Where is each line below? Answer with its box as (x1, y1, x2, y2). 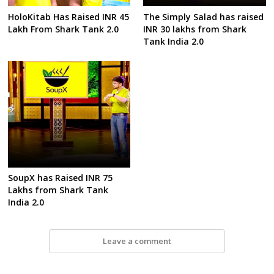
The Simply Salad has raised (143, 11, 264, 23)
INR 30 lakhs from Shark (143, 23, 247, 35)
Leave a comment (102, 235, 171, 247)
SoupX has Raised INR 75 (8, 172, 113, 184)
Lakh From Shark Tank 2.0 (8, 23, 119, 35)
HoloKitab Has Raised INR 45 (8, 11, 130, 23)
